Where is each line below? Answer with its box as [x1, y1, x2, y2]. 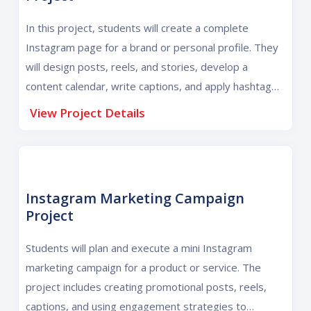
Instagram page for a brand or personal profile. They [26, 40, 279, 55]
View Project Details [30, 105, 146, 121]
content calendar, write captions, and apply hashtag [26, 79, 272, 94]
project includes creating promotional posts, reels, [26, 280, 267, 294]
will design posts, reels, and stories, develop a [26, 60, 249, 74]
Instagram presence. [26, 118, 126, 133]
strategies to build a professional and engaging [26, 99, 251, 113]
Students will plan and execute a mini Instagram [26, 241, 253, 255]
